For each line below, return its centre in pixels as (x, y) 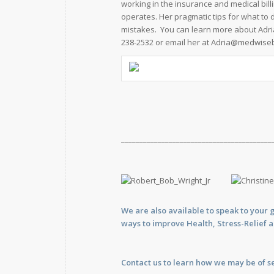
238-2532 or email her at (166, 42)
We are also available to (168, 211)
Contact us (141, 263)
